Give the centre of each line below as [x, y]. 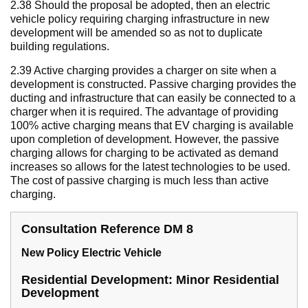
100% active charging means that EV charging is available [152, 126]
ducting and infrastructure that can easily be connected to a [153, 98]
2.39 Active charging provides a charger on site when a [143, 71]
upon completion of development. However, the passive [145, 140]
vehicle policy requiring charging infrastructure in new [140, 19]
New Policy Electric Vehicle [91, 253]
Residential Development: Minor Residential [150, 280]
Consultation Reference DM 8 [107, 229]
